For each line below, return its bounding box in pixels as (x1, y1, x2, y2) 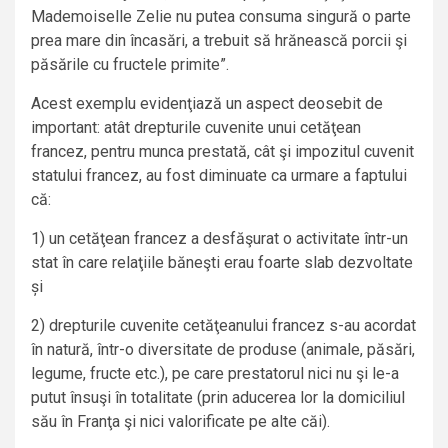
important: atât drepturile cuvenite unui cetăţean (31, 118, 361, 138)
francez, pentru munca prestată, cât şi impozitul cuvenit (31, 142, 414, 162)
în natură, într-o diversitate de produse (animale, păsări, (31, 340, 415, 360)
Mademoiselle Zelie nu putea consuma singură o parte (31, 7, 411, 27)
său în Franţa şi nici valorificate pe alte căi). (31, 412, 330, 432)
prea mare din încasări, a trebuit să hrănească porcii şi (31, 31, 407, 51)
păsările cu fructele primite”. (31, 55, 229, 75)
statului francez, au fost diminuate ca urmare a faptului (31, 166, 407, 186)
